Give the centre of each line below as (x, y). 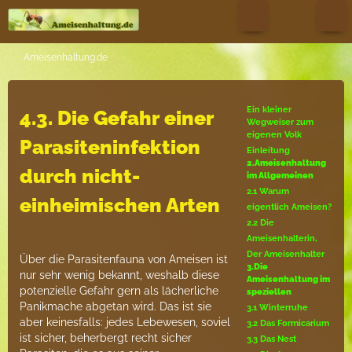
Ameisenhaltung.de (66, 57)
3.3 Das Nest (271, 339)
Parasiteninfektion (110, 147)
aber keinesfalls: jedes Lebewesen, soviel (125, 322)
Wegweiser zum (280, 122)
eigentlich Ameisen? (289, 207)
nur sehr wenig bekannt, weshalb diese (119, 275)
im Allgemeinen (280, 176)
